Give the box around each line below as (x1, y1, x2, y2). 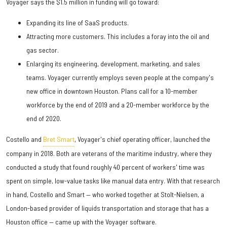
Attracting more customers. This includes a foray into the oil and (26, 31, 209, 41)
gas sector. (26, 45, 59, 54)
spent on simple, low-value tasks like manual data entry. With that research (6, 176, 220, 185)
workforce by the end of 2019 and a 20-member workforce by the (26, 100, 209, 109)
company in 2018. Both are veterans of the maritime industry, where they (6, 148, 212, 158)
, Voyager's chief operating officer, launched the (74, 134, 210, 143)
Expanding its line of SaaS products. (26, 18, 129, 27)
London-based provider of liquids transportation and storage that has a (6, 203, 209, 212)
